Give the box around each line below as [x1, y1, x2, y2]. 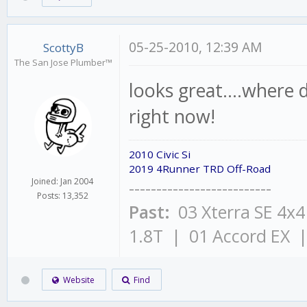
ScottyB [42, 40, 84, 56]
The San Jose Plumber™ [14, 56, 112, 69]
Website [59, 274, 95, 286]
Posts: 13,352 [36, 189, 88, 201]
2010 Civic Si [129, 147, 191, 161]
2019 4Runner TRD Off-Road [129, 162, 271, 175]
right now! [129, 103, 216, 129]
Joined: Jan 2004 [32, 175, 94, 187]
